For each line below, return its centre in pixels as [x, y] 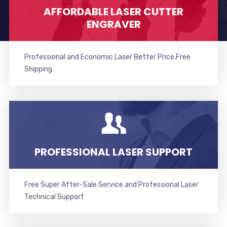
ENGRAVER [113, 25]
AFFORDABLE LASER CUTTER [113, 12]
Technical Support [54, 197]
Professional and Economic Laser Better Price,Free [107, 57]
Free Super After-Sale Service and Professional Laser [111, 185]
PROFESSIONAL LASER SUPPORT [113, 152]
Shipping [38, 69]
